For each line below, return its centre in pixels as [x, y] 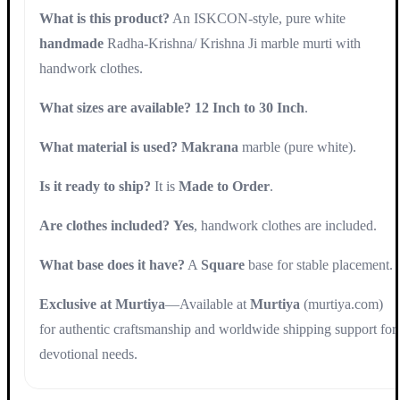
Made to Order [224, 186]
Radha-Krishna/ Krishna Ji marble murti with [232, 43]
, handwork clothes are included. [285, 225]
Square [223, 264]
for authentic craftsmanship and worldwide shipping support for [218, 329]
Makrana [210, 146]
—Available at [208, 304]
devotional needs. [88, 354]
